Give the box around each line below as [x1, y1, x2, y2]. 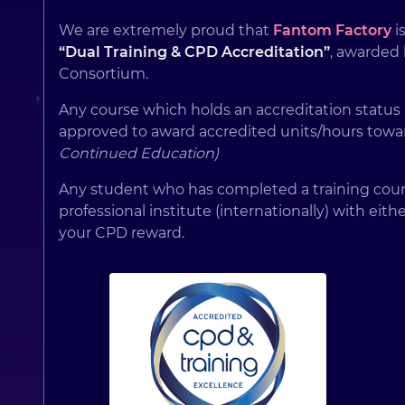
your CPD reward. [59, 224, 184, 242]
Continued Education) [59, 145, 219, 163]
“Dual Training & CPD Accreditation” [59, 43, 330, 61]
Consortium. [59, 65, 148, 83]
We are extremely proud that [59, 22, 273, 40]
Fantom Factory [273, 22, 391, 40]
